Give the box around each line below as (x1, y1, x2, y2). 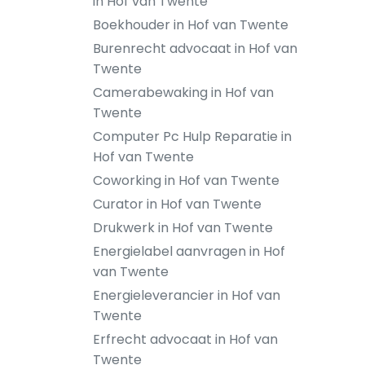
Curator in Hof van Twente (93, 195, 262, 213)
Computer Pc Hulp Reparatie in (93, 127, 292, 146)
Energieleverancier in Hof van (93, 286, 280, 305)
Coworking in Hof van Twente (93, 171, 279, 190)
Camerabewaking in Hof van (93, 83, 274, 102)
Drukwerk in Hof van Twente (93, 218, 273, 237)
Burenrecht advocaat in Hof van (93, 39, 297, 58)
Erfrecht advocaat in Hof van (93, 330, 278, 349)
